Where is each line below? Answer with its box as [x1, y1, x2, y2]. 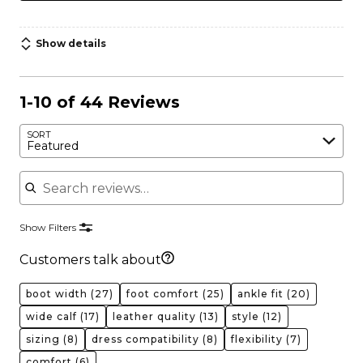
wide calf [26, 310, 77, 322]
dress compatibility [92, 333, 199, 345]
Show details [36, 37, 106, 49]
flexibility [231, 333, 283, 345]
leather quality [113, 310, 196, 322]
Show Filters [19, 221, 76, 233]
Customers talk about [19, 252, 161, 267]
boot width [26, 288, 88, 300]
